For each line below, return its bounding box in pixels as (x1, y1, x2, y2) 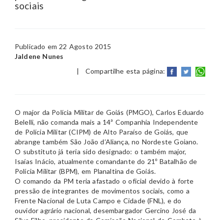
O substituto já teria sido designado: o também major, (15, 147, 187, 156)
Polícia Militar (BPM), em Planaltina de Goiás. (15, 167, 156, 176)
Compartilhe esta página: (85, 67, 165, 75)
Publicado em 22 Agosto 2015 (15, 42, 111, 51)
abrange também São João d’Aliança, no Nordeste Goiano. (15, 137, 198, 146)
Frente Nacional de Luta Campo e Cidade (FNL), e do (15, 196, 182, 205)
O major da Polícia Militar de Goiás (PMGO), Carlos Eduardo (15, 108, 204, 117)
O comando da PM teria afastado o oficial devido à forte (15, 177, 194, 186)
